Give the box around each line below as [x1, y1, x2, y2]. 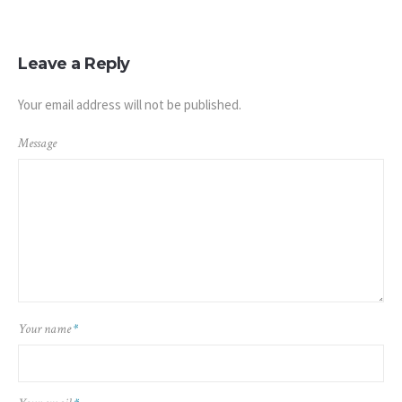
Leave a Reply [18, 54, 130, 74]
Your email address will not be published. [18, 96, 241, 114]
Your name [18, 320, 74, 338]
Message [18, 135, 57, 153]
